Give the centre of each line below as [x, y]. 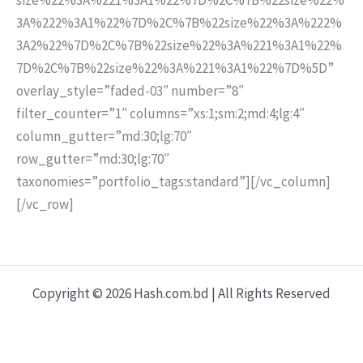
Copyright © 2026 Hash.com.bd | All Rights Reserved [181, 293]
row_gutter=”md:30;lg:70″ [93, 158]
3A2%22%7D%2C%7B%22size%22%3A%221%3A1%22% [179, 45]
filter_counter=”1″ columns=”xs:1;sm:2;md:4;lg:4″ [160, 113]
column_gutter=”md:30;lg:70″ [104, 136]
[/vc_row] [45, 204]
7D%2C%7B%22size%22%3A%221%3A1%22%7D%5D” [175, 68]
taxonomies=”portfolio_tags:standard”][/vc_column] [173, 181]
